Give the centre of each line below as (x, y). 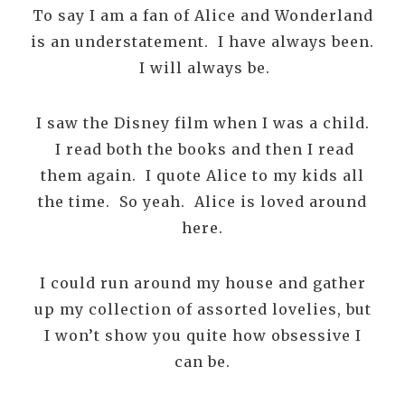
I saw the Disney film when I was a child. (202, 123)
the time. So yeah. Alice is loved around (202, 202)
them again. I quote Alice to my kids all (202, 176)
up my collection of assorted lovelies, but (202, 310)
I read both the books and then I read (202, 150)
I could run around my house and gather (202, 283)
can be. (202, 362)
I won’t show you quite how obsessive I (202, 336)
